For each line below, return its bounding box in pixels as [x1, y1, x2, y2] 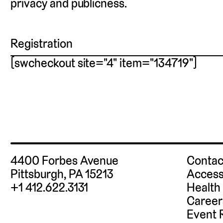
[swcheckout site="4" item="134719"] [10, 55, 198, 71]
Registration [10, 36, 73, 52]
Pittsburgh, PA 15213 [10, 166, 114, 182]
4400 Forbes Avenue [10, 153, 119, 169]
